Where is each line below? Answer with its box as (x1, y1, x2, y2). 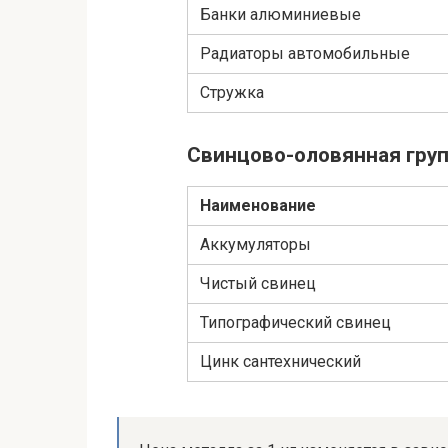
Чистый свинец (200, 274, 316, 294)
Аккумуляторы (200, 235, 311, 255)
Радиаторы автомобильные (200, 44, 410, 64)
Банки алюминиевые (200, 5, 361, 25)
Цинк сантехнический (200, 352, 361, 372)
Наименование (200, 196, 316, 216)
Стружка (200, 83, 264, 103)
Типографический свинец (200, 313, 391, 333)
